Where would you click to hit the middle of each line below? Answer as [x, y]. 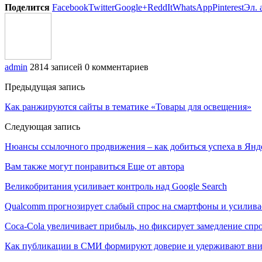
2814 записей [56, 67]
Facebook [70, 7]
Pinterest [228, 7]
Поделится [27, 7]
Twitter [101, 7]
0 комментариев [117, 67]
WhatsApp [192, 7]
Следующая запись [42, 126]
